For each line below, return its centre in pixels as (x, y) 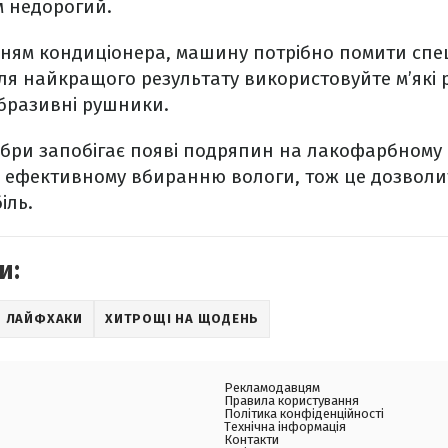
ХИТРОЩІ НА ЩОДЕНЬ (182, 319)
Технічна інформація (285, 427)
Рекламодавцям (272, 388)
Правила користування (291, 401)
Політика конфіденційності (304, 414)
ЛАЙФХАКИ (44, 319)
